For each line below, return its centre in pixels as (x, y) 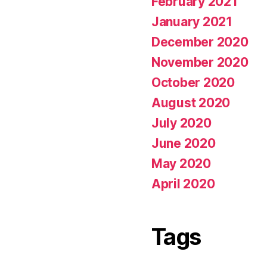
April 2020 (183, 184)
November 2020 (200, 62)
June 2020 (184, 143)
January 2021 (192, 21)
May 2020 (181, 163)
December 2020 (200, 42)
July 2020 (181, 123)
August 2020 (191, 103)
